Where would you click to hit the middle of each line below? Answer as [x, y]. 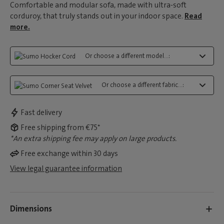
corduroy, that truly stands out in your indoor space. [97, 16]
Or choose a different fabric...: [143, 85]
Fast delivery [41, 112]
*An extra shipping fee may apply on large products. [93, 138]
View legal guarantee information [66, 168]
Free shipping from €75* [60, 127]
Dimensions [31, 209]
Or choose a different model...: [127, 56]
